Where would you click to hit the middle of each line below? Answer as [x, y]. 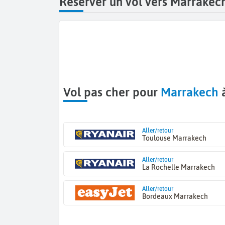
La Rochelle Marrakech [178, 167]
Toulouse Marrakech [174, 138]
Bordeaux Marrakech [175, 197]
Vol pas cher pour [116, 92]
